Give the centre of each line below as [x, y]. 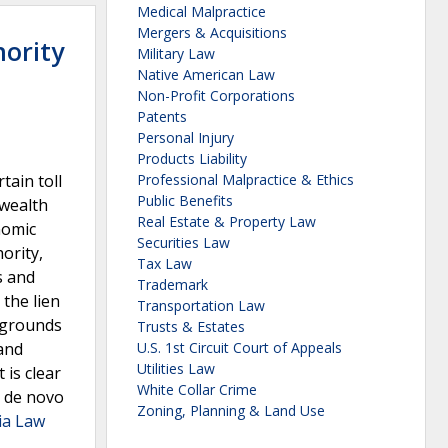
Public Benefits [185, 201]
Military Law [176, 54]
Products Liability [192, 159]
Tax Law [164, 264]
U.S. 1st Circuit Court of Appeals [239, 348]
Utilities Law [176, 369]
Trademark [172, 285]
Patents [162, 117]
